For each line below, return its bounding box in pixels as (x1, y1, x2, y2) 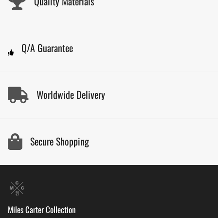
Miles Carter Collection (8, 203, 75, 216)
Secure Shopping (30, 133, 89, 148)
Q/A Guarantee (21, 40, 73, 55)
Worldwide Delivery (36, 87, 105, 102)
